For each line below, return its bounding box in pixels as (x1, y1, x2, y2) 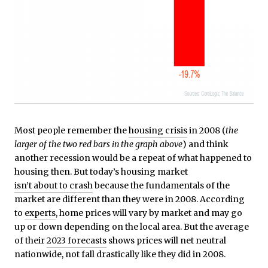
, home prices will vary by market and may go (56, 207, 242, 218)
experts (25, 207, 56, 218)
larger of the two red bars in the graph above (14, 138, 182, 150)
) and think (182, 138, 229, 150)
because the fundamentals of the (93, 179, 230, 191)
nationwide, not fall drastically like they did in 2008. (14, 248, 226, 260)
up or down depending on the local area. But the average (14, 221, 249, 232)
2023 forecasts (47, 234, 106, 246)
